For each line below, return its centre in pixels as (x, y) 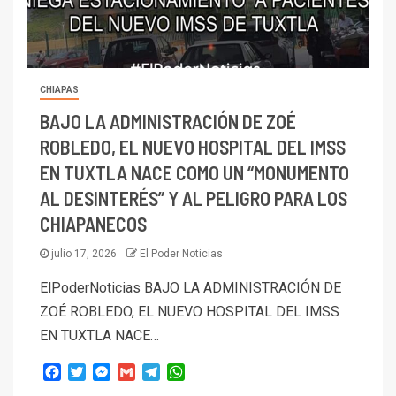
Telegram (189, 371)
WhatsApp (217, 371)
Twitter (107, 371)
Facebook (91, 371)
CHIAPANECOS (93, 223)
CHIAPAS (59, 89)
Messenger (146, 371)
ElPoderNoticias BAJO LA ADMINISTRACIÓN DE (190, 287)
